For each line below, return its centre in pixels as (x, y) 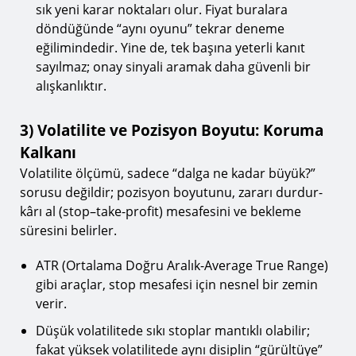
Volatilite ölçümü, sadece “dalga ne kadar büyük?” (168, 173)
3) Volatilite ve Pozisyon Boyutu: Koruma (172, 130)
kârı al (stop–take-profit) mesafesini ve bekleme (161, 211)
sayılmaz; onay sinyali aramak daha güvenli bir (173, 67)
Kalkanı (48, 152)
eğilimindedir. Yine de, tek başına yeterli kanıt (170, 48)
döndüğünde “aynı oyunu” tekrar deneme (160, 29)
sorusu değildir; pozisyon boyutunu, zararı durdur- (171, 192)
